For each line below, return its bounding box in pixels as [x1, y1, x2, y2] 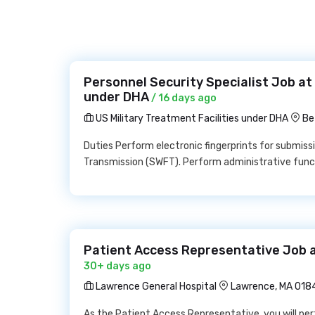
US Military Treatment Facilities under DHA [94, 112, 288, 124]
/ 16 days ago [149, 92, 217, 104]
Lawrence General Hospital [94, 281, 217, 292]
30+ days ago [84, 260, 151, 272]
